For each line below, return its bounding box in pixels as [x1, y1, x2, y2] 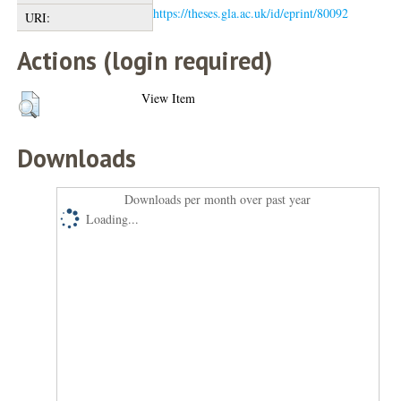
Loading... [86, 210, 140, 227]
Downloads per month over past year [124, 191, 311, 208]
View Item [141, 90, 196, 107]
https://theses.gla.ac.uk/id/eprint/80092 [153, 4, 349, 21]
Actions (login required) [17, 44, 273, 77]
